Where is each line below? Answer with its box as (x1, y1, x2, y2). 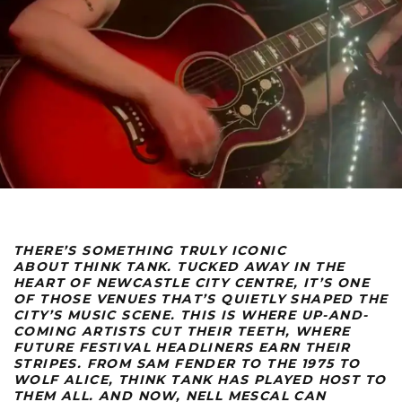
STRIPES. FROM (13, 355, 136, 372)
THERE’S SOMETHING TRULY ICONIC (13, 242, 286, 259)
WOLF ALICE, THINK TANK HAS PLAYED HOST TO (13, 371, 387, 389)
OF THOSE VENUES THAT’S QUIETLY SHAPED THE (13, 291, 389, 308)
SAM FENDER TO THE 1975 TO (135, 355, 361, 372)
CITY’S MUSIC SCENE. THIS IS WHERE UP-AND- (13, 307, 369, 324)
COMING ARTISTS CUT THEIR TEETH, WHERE (13, 323, 351, 340)
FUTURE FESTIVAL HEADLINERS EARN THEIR (13, 339, 351, 356)
